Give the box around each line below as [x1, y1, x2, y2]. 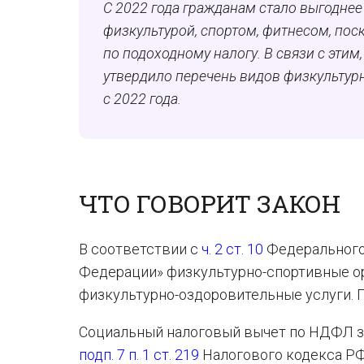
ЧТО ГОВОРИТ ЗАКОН [79, 188, 340, 219]
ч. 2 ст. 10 [201, 240, 263, 258]
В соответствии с [79, 240, 201, 258]
